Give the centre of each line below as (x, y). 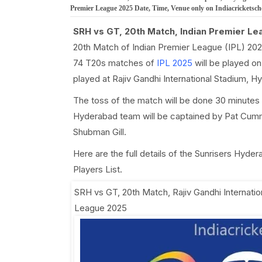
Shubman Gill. (99, 132)
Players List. (97, 169)
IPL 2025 (174, 63)
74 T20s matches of (115, 63)
